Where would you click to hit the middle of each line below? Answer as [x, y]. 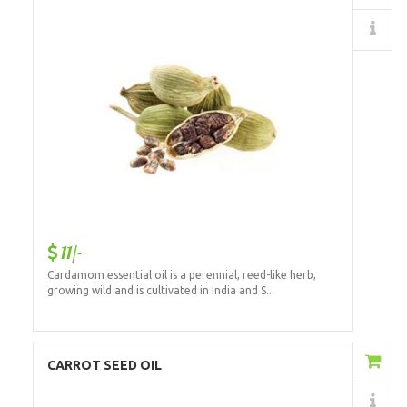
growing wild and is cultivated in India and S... [160, 291]
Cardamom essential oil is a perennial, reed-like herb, [181, 275]
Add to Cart [274, 363]
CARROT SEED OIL [104, 366]
